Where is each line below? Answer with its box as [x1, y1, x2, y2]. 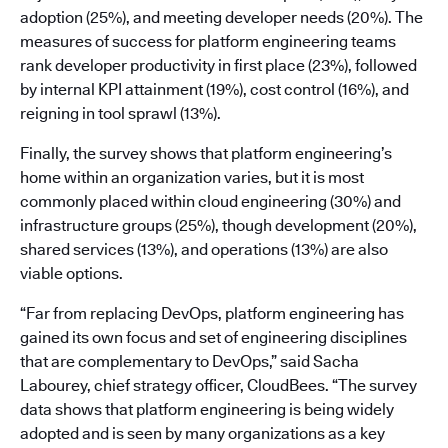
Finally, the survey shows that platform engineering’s [20, 144, 392, 163]
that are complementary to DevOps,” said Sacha [20, 352, 359, 371]
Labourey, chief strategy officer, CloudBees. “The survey [20, 376, 417, 395]
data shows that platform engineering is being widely [20, 400, 394, 419]
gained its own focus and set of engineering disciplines [20, 328, 407, 347]
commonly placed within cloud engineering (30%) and [20, 192, 401, 211]
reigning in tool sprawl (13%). [20, 104, 221, 123]
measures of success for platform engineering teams [20, 32, 396, 51]
